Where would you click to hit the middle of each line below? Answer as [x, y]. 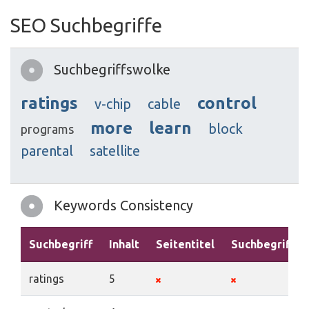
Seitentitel [185, 245]
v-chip [113, 104]
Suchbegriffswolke [112, 70]
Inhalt [124, 245]
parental [47, 151]
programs [47, 129]
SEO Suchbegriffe [86, 26]
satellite [115, 151]
